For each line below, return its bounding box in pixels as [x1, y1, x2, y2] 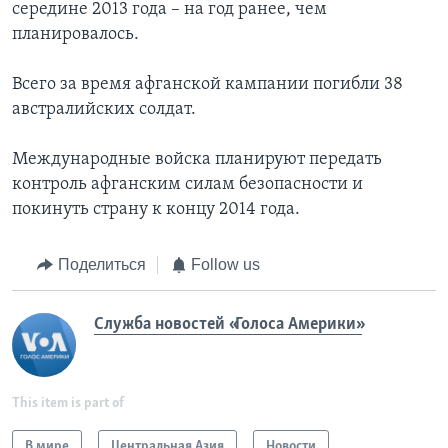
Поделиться [57, 256, 146, 274]
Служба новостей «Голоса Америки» [94, 314, 362, 334]
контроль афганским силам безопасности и [12, 175, 363, 195]
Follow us [191, 256, 260, 274]
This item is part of [12, 395, 124, 411]
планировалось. [12, 25, 139, 45]
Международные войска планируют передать [12, 150, 382, 170]
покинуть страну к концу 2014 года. [12, 200, 300, 220]
